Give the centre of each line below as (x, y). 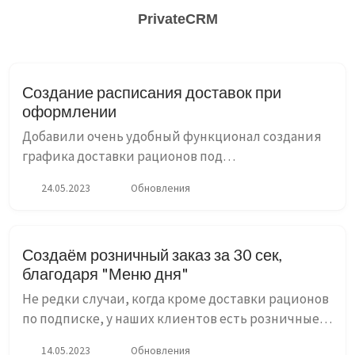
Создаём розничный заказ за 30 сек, (152, 254)
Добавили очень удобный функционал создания (172, 136)
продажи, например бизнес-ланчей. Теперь (157, 338)
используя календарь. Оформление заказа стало (172, 216)
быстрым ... (55, 235)
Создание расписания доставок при (152, 92)
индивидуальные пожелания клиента (141, 176)
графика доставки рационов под (122, 156)
